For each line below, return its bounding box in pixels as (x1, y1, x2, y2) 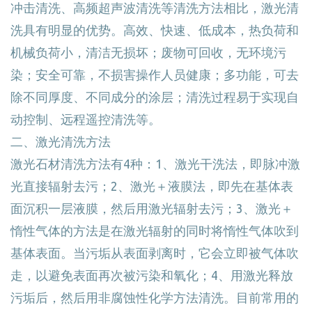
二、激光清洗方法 (10, 134, 111, 148)
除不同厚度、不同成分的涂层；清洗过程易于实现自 (10, 90, 299, 104)
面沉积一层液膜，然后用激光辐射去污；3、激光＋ (10, 201, 293, 215)
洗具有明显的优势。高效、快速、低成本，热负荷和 (10, 23, 299, 37)
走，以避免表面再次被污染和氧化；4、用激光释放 (10, 268, 293, 282)
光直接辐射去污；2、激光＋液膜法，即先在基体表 (10, 179, 293, 193)
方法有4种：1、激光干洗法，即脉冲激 (86, 157, 300, 171)
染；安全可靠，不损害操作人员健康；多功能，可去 (10, 68, 299, 81)
